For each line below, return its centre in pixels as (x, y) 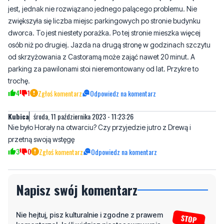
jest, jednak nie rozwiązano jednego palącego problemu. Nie (102, 9)
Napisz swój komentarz (77, 190)
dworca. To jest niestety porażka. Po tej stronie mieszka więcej (104, 33)
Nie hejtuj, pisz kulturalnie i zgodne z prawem (89, 215)
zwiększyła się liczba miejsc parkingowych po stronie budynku (104, 21)
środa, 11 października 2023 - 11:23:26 (83, 116)
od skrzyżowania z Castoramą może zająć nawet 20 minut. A (101, 57)
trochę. (19, 81)
